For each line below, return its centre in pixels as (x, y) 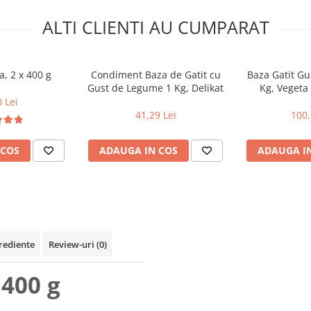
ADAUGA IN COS (138, 151)
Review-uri (73, 245)
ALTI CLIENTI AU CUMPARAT (155, 27)
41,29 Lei (155, 115)
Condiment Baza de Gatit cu (155, 75)
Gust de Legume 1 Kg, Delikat (155, 88)
